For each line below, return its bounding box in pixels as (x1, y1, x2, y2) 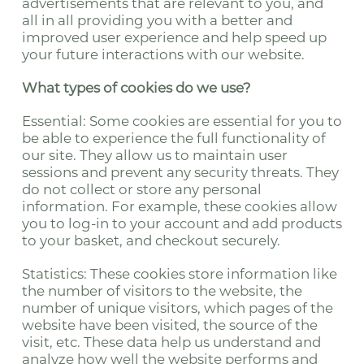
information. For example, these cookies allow (21, 198, 337, 214)
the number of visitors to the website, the (21, 283, 302, 299)
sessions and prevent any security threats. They (21, 164, 339, 180)
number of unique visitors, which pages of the (21, 300, 333, 316)
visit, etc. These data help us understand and (21, 334, 321, 350)
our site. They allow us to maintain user (21, 147, 288, 163)
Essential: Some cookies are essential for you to (21, 113, 342, 129)
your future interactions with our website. (21, 46, 305, 63)
